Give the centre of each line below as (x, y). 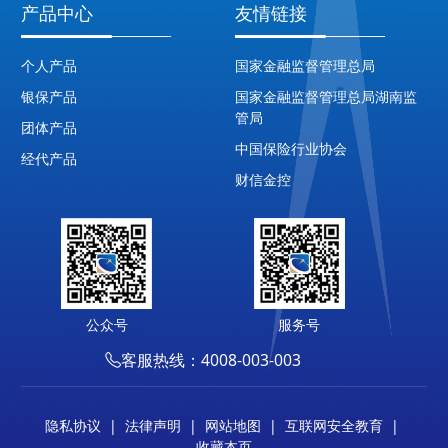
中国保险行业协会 (290, 149)
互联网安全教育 (334, 426)
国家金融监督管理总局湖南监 (325, 97)
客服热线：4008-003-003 (211, 360)
